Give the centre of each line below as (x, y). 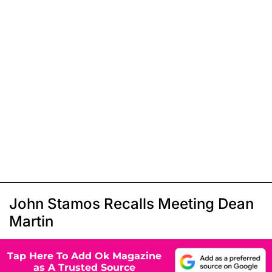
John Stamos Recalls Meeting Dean (131, 203)
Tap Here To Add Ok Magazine (84, 256)
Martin (31, 221)
